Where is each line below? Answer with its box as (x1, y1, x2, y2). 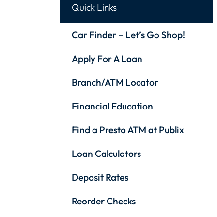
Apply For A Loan (72, 53, 142, 65)
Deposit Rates (72, 171, 128, 184)
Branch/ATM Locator (72, 77, 158, 89)
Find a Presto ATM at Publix (72, 124, 184, 136)
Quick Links (72, 1, 117, 14)
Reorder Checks (72, 195, 136, 207)
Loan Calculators (72, 148, 141, 160)
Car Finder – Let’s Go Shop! (72, 29, 185, 41)
